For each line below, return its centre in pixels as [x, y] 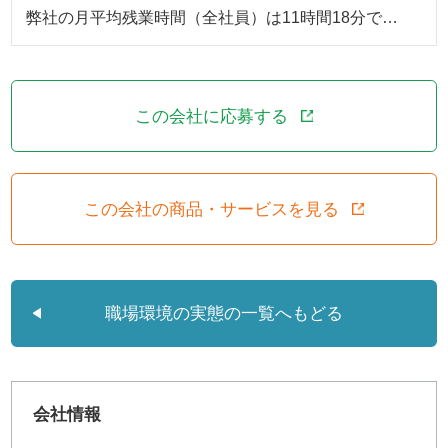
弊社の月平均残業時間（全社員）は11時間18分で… [212, 17]
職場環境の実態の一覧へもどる [223, 312]
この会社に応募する [212, 115]
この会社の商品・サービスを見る [212, 208]
